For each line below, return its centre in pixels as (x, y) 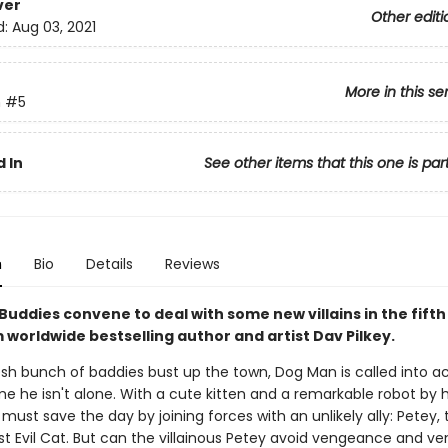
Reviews (192, 264)
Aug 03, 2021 (53, 27)
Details (109, 264)
